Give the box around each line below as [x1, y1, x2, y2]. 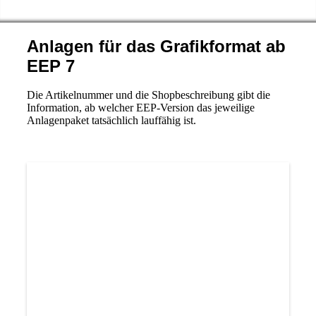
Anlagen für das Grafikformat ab [26, 37, 286, 56]
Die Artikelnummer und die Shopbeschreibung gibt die [26, 89, 270, 101]
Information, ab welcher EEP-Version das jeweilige [26, 102, 255, 114]
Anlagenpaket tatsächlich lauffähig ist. [26, 114, 196, 126]
